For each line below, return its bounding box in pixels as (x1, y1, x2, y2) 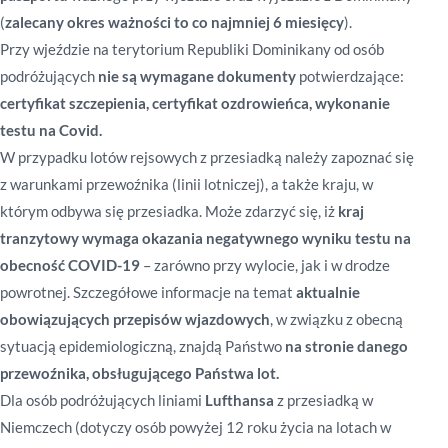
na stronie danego (285, 337, 408, 355)
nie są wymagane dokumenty (98, 67, 296, 85)
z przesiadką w (274, 391, 373, 409)
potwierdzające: (296, 67, 404, 85)
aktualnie (296, 283, 360, 301)
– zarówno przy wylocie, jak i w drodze (140, 256, 390, 274)
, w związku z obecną (270, 310, 403, 328)
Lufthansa (205, 391, 274, 409)
